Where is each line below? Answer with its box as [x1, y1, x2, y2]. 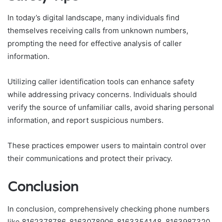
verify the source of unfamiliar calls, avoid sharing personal [7, 103, 214, 112]
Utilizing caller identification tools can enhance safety [7, 77, 194, 87]
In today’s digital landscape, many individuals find [7, 13, 179, 23]
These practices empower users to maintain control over [7, 141, 206, 151]
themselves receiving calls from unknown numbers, [7, 26, 188, 36]
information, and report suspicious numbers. [7, 115, 164, 125]
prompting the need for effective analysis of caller [7, 39, 182, 49]
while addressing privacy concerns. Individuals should [7, 90, 197, 100]
